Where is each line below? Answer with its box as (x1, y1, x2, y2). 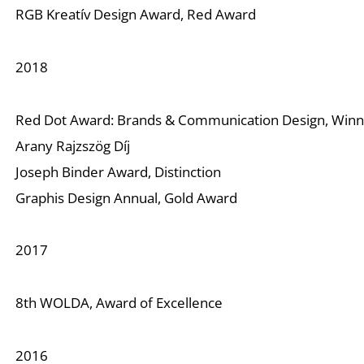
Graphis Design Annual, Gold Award (15, 188, 238, 207)
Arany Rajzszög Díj (15, 136, 131, 155)
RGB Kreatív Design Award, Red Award (15, 4, 257, 24)
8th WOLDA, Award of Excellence (15, 293, 223, 313)
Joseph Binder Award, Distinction (15, 162, 222, 181)
